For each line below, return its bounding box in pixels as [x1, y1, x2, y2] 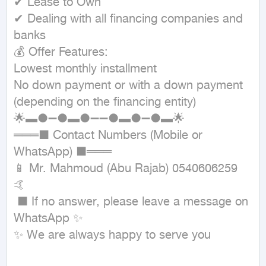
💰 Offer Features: [14, 45, 108, 60]
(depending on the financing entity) [14, 95, 196, 110]
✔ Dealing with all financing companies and [14, 12, 243, 27]
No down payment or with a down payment [14, 78, 243, 93]
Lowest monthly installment [14, 62, 157, 77]
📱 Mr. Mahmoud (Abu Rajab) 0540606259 [14, 161, 237, 176]
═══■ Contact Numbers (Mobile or [14, 128, 202, 143]
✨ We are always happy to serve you [14, 228, 211, 243]
